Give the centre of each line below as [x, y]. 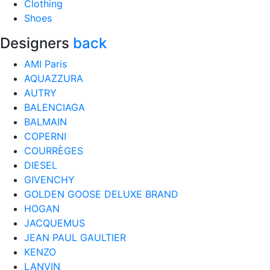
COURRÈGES [54, 151]
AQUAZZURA [54, 78]
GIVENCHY [49, 180]
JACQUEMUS [55, 223]
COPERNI [45, 136]
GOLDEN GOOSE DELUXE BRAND [101, 194]
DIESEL [41, 165]
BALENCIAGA [55, 107]
